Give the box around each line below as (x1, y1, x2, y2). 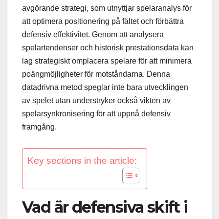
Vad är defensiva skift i (22, 197, 188, 217)
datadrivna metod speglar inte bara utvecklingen (22, 83, 188, 91)
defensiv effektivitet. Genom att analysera (22, 30, 164, 39)
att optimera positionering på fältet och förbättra (22, 17, 184, 25)
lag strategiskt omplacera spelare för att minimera (22, 56, 192, 65)
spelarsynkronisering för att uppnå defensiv (22, 109, 171, 118)
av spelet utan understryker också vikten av (22, 96, 171, 105)
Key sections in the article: (27, 155, 137, 166)
